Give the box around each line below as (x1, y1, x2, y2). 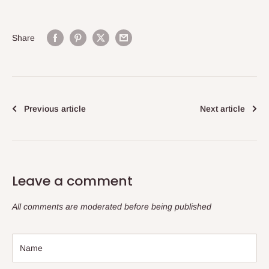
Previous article (24, 104, 86, 114)
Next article (200, 104, 245, 114)
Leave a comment (12, 172, 133, 191)
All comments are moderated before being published (12, 202, 211, 212)
